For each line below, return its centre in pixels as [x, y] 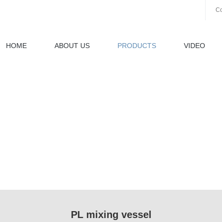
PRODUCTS [137, 46]
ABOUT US [72, 46]
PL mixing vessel [111, 215]
